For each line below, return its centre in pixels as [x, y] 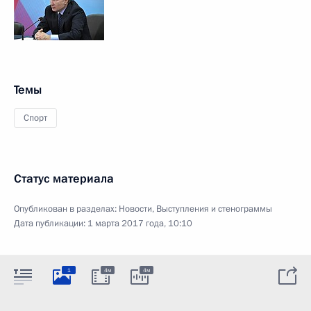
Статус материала [64, 179]
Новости [135, 209]
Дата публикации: [51, 224]
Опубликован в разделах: [66, 209]
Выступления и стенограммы [214, 209]
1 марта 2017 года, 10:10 [140, 224]
